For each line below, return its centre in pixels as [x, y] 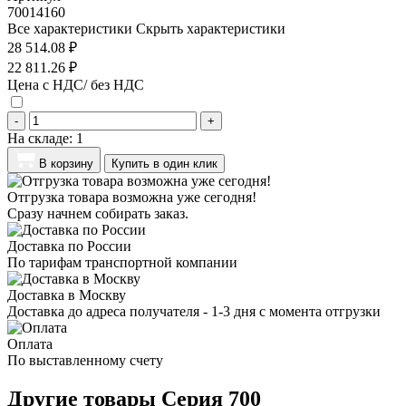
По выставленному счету [85, 360]
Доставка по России [69, 246]
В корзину [66, 163]
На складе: [42, 138]
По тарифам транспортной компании [122, 262]
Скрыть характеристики [211, 28]
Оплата [30, 343]
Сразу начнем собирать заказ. [98, 213]
